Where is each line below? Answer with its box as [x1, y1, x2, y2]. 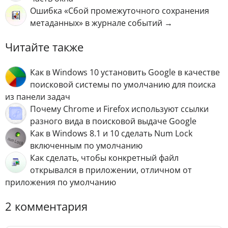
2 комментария [5, 198, 88, 215]
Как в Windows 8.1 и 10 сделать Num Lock [30, 128, 192, 139]
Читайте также [5, 39, 83, 55]
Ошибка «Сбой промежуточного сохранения [30, 5, 209, 16]
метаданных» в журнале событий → [30, 17, 173, 28]
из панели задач [5, 91, 70, 103]
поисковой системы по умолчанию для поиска [30, 79, 216, 91]
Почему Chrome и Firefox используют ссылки [30, 103, 209, 115]
